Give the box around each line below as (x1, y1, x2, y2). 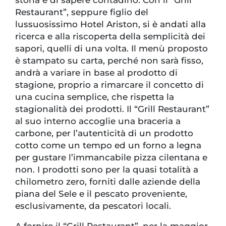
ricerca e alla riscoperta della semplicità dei (15, 31, 205, 41)
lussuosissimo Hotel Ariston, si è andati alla (15, 19, 206, 29)
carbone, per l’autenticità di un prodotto (15, 128, 193, 138)
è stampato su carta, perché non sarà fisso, (15, 55, 203, 66)
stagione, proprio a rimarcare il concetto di (15, 79, 204, 90)
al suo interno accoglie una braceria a (15, 116, 181, 126)
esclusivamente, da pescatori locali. (15, 200, 171, 211)
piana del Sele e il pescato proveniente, (15, 188, 187, 199)
